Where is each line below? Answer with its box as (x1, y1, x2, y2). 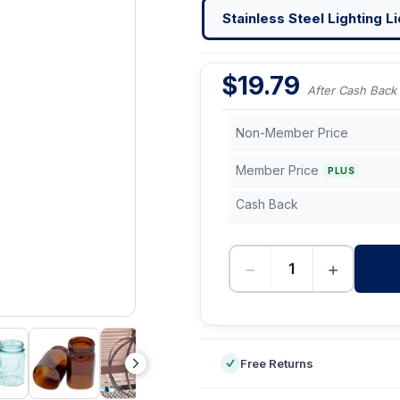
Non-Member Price (236, 125, 348, 140)
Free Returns (240, 356, 313, 371)
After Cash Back (307, 83, 396, 97)
